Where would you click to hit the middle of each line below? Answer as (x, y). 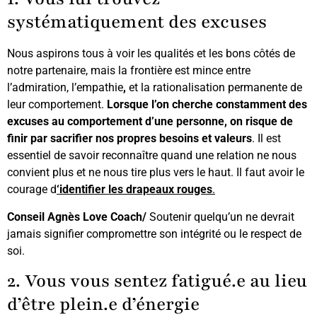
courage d (32, 190)
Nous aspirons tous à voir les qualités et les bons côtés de (151, 54)
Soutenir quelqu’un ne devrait (220, 217)
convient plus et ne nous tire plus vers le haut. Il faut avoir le (156, 173)
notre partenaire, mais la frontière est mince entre (129, 71)
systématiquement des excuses (137, 22)
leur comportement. (57, 105)
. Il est (266, 139)
